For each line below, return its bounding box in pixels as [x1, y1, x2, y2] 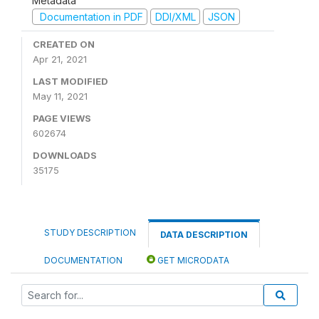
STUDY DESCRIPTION [44, 227, 136, 238]
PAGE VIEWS [33, 113, 91, 124]
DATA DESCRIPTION [160, 229, 248, 240]
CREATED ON [33, 38, 95, 50]
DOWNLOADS [33, 150, 97, 161]
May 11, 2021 [33, 90, 88, 102]
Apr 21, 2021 [33, 53, 87, 65]
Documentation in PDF [36, 10, 143, 23]
